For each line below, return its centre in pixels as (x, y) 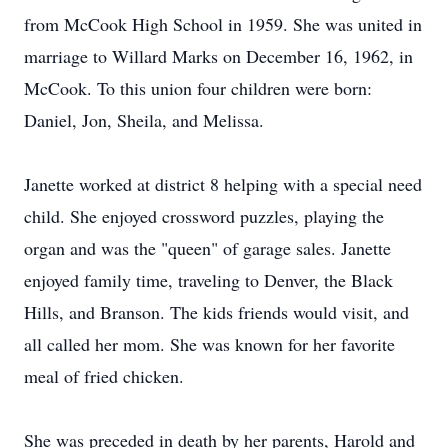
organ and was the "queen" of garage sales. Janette (207, 248)
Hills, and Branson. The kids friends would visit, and (216, 312)
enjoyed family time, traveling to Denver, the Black (208, 280)
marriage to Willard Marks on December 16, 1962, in (218, 56)
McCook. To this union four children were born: (198, 88)
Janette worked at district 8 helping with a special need (223, 184)
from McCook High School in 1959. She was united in (223, 24)
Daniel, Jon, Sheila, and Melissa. (144, 120)
